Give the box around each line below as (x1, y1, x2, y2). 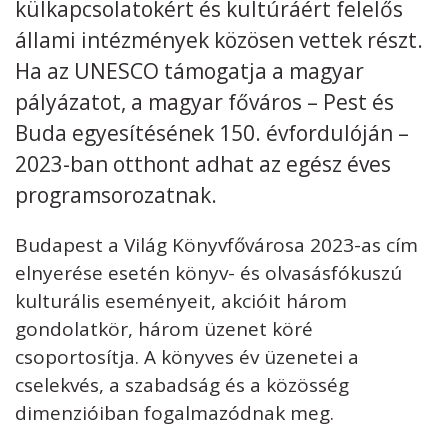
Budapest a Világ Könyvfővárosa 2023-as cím (15, 231, 418, 258)
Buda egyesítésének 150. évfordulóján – (15, 118, 409, 147)
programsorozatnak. (15, 180, 217, 209)
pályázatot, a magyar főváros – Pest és (15, 87, 394, 116)
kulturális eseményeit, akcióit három (15, 287, 347, 314)
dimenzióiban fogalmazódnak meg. (15, 399, 334, 426)
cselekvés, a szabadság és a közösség (15, 371, 349, 398)
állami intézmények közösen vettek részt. (15, 25, 423, 54)
